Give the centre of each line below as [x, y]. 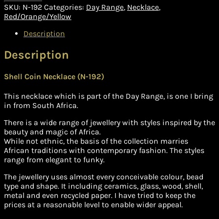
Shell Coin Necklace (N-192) [54, 77]
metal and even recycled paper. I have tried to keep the [100, 196]
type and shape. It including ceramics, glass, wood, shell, [103, 186]
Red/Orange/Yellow [38, 16]
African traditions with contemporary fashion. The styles [104, 151]
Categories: [65, 7]
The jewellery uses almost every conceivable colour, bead [104, 177]
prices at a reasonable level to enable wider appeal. [93, 205]
